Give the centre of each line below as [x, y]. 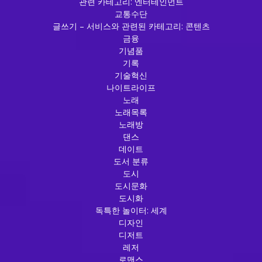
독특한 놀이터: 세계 [131, 210]
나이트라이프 [131, 87]
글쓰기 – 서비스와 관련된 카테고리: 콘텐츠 [131, 26]
